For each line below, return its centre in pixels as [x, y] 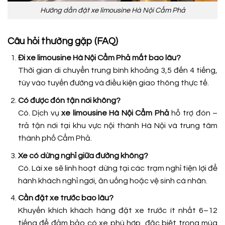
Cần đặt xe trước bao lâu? [66, 198]
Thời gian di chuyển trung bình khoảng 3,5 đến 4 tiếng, [118, 71]
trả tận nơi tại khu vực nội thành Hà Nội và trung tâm [118, 126]
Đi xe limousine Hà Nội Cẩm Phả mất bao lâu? [99, 58]
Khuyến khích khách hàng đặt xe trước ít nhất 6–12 [118, 211]
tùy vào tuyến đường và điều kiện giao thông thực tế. [113, 83]
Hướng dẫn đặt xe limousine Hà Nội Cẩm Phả [113, 11]
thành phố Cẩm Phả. [55, 138]
